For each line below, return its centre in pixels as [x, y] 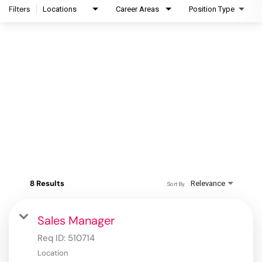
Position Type [212, 9]
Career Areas [137, 9]
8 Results [47, 184]
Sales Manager [76, 221]
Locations [60, 9]
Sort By [175, 184]
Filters [20, 9]
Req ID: [53, 238]
